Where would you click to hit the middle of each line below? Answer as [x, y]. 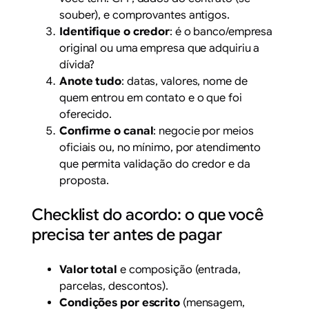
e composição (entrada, [179, 269]
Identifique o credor [115, 32]
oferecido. [86, 115]
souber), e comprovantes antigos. [144, 16]
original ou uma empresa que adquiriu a [160, 49]
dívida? [77, 65]
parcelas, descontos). [114, 286]
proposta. [84, 181]
